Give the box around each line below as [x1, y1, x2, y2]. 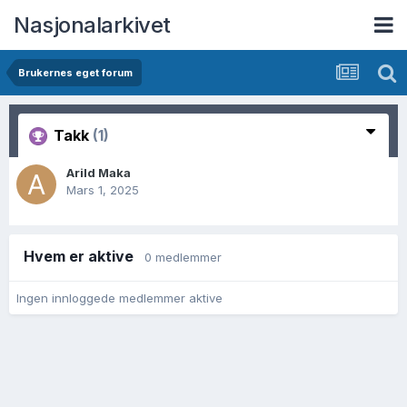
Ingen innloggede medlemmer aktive [16, 290, 223, 305]
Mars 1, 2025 [66, 183, 139, 197]
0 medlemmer [144, 250, 222, 264]
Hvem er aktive [24, 247, 144, 265]
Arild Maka [66, 165, 131, 180]
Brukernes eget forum [18, 66, 133, 79]
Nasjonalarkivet [14, 11, 171, 38]
